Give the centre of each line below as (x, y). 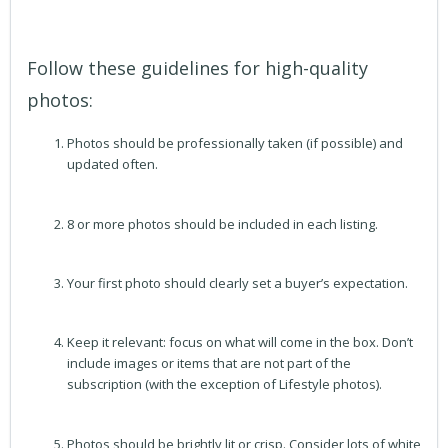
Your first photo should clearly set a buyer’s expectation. (237, 282)
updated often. (112, 164)
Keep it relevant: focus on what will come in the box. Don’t (240, 342)
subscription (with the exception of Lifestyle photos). (224, 384)
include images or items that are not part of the (209, 363)
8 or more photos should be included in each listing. (222, 223)
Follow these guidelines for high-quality (197, 67)
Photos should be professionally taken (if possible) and (235, 143)
